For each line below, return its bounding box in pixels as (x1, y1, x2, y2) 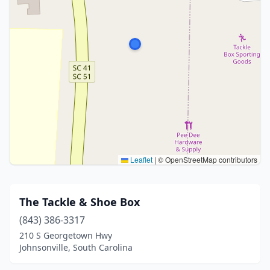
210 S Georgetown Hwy (19, 230, 112, 241)
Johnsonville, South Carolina (19, 242, 133, 253)
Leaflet (128, 154, 152, 165)
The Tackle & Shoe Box (19, 195, 140, 209)
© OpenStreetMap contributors (156, 154, 257, 165)
